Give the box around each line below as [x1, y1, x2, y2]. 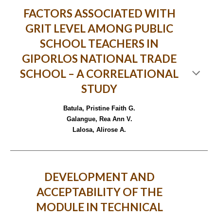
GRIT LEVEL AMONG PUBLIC [25, 22, 173, 35]
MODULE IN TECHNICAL [36, 200, 163, 214]
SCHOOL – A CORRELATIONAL [20, 67, 179, 80]
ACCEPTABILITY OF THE [36, 185, 163, 199]
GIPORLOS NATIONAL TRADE [22, 52, 177, 65]
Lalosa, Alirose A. [73, 126, 126, 134]
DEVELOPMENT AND [44, 170, 155, 183]
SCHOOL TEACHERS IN [40, 37, 159, 50]
